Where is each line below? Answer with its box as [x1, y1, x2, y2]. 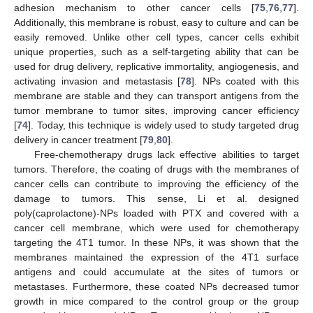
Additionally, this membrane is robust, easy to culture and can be [14, 17, 299, 29]
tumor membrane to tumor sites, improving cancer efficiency [14, 105, 299, 117]
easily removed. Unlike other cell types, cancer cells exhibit [14, 31, 299, 43]
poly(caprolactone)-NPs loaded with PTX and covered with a [14, 208, 299, 219]
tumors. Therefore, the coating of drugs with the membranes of [14, 163, 299, 175]
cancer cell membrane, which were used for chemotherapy [14, 222, 299, 234]
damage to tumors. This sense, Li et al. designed [14, 193, 299, 205]
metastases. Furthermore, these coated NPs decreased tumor [14, 281, 299, 293]
